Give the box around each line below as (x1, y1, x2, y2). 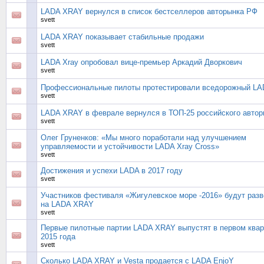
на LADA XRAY (41, 200, 94, 209)
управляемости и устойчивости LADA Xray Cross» (41, 142, 219, 151)
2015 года (41, 232, 75, 241)
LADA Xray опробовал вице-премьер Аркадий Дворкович (41, 58, 242, 67)
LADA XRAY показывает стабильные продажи (41, 32, 204, 41)
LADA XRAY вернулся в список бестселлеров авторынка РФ (41, 7, 258, 16)
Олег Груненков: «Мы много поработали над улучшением (41, 133, 246, 142)
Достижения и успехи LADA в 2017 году (41, 166, 183, 175)
